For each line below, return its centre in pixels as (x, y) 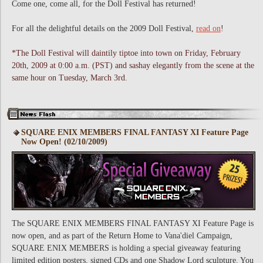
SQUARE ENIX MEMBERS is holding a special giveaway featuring (126, 248)
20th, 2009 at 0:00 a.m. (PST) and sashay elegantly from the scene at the (133, 65)
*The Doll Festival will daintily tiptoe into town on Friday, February (126, 53)
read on (208, 28)
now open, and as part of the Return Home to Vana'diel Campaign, (122, 236)
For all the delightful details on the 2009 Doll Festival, (104, 28)
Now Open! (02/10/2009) (64, 142)
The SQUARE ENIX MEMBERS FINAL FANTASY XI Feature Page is (133, 223)
